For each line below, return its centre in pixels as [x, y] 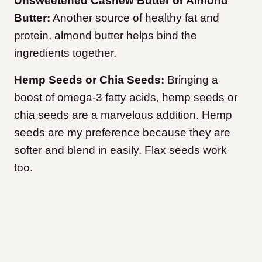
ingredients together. [67, 53]
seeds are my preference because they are [122, 133]
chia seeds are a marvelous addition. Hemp [123, 115]
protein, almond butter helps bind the [106, 36]
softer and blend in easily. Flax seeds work [120, 150]
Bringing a [191, 80]
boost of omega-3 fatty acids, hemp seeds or [126, 98]
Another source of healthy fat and [135, 18]
